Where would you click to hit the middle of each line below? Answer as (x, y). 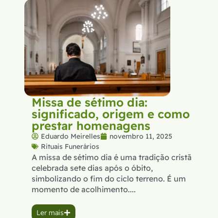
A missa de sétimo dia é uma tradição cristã (112, 157)
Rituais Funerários (70, 146)
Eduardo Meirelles (71, 136)
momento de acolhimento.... (84, 189)
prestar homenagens (91, 125)
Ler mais (50, 212)
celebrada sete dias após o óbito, (92, 168)
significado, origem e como (111, 114)
